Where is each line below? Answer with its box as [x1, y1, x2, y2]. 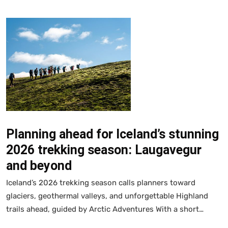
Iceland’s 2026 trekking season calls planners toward [6, 178, 195, 187]
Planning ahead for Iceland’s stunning [6, 126, 219, 141]
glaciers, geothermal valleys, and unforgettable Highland [6, 191, 208, 201]
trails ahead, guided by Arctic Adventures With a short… [6, 204, 204, 214]
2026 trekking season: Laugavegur [6, 142, 202, 157]
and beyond [6, 158, 72, 173]
